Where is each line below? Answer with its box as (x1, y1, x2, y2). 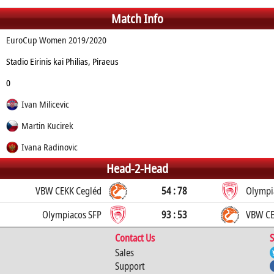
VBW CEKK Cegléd (35, 184, 102, 198)
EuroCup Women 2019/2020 (6, 34, 106, 46)
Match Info (111, 10, 163, 27)
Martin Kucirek (21, 119, 73, 131)
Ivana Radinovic (21, 141, 78, 153)
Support (114, 259, 145, 273)
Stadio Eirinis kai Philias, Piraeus (6, 55, 119, 67)
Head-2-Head (106, 160, 168, 177)
